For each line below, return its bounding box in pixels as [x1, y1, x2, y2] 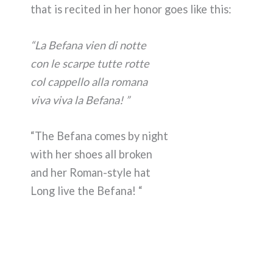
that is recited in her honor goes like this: [30, 2, 232, 16]
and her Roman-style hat [30, 165, 151, 179]
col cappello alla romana [30, 74, 147, 88]
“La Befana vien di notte [30, 38, 146, 52]
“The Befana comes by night [30, 129, 168, 143]
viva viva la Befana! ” [30, 93, 130, 107]
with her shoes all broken [30, 147, 152, 161]
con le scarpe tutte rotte [30, 56, 149, 70]
